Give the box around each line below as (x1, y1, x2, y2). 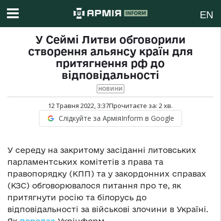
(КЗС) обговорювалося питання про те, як (7, 181, 181, 190)
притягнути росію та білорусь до (7, 193, 147, 202)
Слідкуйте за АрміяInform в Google (58, 113, 174, 123)
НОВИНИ (98, 86, 123, 92)
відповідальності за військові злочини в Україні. (7, 205, 208, 214)
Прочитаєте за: (109, 101, 159, 110)
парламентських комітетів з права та (7, 157, 163, 167)
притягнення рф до (56, 57, 165, 70)
